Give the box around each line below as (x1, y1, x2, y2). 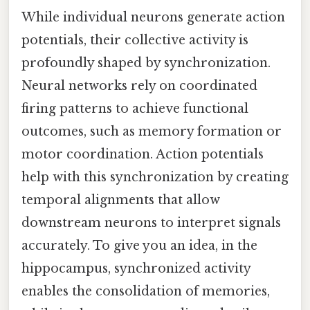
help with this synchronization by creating (21, 169, 289, 185)
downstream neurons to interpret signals (21, 215, 281, 230)
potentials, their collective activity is (21, 32, 248, 48)
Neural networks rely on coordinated (21, 77, 257, 93)
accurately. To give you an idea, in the (21, 237, 257, 253)
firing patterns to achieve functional (21, 100, 248, 116)
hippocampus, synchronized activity (21, 260, 250, 276)
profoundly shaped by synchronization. (21, 55, 271, 71)
